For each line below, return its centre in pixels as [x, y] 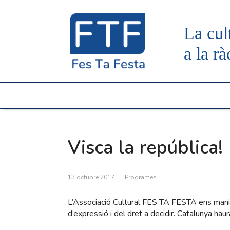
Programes [141, 177]
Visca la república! [145, 148]
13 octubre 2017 [91, 177]
